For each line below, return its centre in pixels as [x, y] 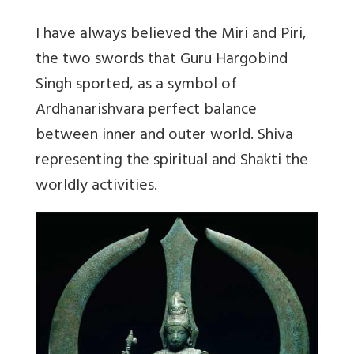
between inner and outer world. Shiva [164, 136]
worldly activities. [96, 186]
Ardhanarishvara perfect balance [146, 111]
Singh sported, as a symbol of [136, 85]
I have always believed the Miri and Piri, [171, 35]
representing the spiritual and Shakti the [172, 161]
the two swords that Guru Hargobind [162, 60]
